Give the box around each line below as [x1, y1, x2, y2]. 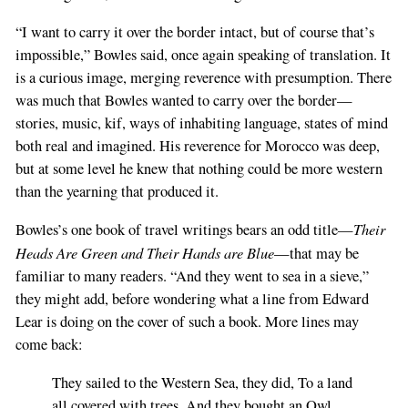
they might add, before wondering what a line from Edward [15, 289, 369, 310]
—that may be [273, 243, 359, 264]
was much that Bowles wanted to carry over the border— [15, 89, 352, 110]
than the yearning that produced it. [15, 180, 219, 201]
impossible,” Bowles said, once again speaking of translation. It [15, 44, 391, 65]
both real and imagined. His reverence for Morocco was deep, [15, 135, 380, 156]
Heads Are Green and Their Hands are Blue [15, 242, 274, 263]
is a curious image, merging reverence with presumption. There [15, 66, 392, 87]
